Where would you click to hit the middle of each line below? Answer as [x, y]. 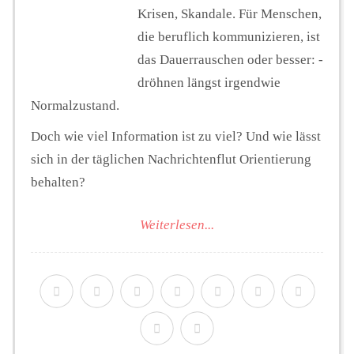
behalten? [58, 182]
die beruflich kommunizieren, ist [229, 36]
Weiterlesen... [177, 225]
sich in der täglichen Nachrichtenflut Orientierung [171, 159]
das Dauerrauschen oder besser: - [230, 59]
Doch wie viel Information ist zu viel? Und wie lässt [176, 136]
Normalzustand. [75, 105]
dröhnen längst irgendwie [209, 82]
